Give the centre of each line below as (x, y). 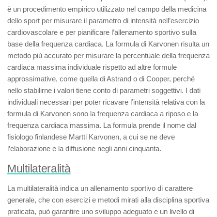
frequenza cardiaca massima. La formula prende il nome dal (102, 125)
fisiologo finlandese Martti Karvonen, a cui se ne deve (91, 137)
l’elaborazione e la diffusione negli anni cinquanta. (84, 148)
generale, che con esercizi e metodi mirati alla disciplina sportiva (108, 200)
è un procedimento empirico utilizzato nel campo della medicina (107, 9)
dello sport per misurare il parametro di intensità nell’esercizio (103, 21)
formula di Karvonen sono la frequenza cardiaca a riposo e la (103, 114)
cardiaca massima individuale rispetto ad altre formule (92, 67)
